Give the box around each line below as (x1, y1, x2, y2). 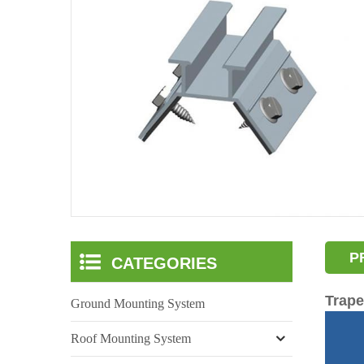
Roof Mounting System (71, 331, 191, 345)
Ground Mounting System (71, 296, 205, 310)
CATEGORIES (111, 253, 217, 272)
